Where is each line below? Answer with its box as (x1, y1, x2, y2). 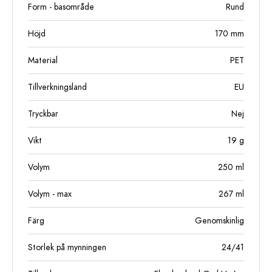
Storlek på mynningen (28, 242, 106, 253)
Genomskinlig (195, 215, 244, 226)
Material (28, 55, 58, 66)
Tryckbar (28, 108, 58, 120)
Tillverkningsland (28, 81, 87, 93)
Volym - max (28, 188, 72, 200)
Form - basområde (28, 1, 94, 13)
